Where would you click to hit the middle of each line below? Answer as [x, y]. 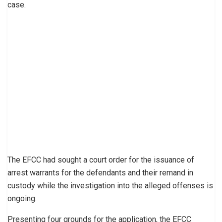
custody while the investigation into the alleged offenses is [110, 185]
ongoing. [22, 198]
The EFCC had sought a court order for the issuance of [101, 160]
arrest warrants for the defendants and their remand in [100, 172]
